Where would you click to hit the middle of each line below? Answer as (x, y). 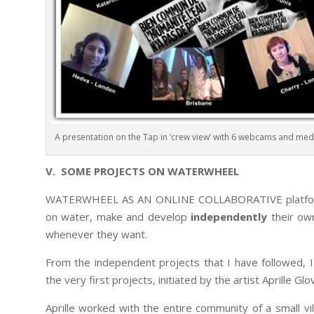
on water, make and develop (118, 216)
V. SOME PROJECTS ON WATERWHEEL (142, 171)
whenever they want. (96, 234)
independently (229, 216)
